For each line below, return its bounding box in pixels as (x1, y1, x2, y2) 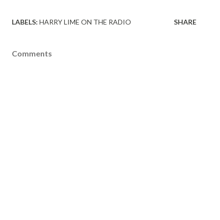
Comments (12, 49, 52, 58)
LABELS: (12, 18, 38, 26)
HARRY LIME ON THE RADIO (39, 18, 131, 26)
